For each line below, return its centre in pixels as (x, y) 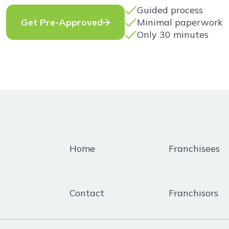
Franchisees (194, 149)
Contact (87, 193)
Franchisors (193, 193)
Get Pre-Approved (62, 22)
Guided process (170, 10)
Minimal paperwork (180, 22)
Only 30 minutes (173, 34)
